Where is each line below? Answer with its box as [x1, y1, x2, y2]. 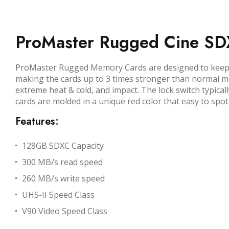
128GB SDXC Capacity [22, 140, 104, 152]
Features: [15, 114, 59, 129]
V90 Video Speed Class [22, 205, 107, 217]
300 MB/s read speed [22, 156, 103, 168]
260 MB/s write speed [22, 173, 105, 185]
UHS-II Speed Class [22, 189, 95, 201]
